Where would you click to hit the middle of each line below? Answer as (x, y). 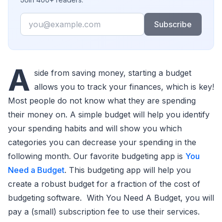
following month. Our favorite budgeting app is (97, 156)
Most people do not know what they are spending (102, 101)
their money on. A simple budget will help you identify (109, 114)
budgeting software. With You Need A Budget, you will (111, 198)
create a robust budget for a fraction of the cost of (104, 184)
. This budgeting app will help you (128, 170)
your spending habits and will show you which (95, 128)
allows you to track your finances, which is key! (124, 87)
